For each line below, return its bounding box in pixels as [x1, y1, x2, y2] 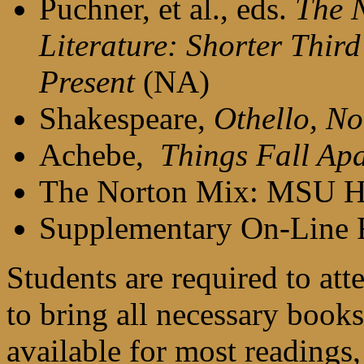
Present [39, 64, 143, 99]
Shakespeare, [39, 101, 214, 136]
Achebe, [39, 137, 160, 172]
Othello [214, 101, 310, 136]
